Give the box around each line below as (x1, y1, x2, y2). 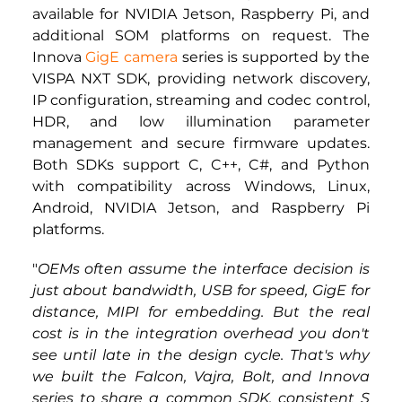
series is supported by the (177, 48, 371, 66)
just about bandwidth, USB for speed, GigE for (31, 282, 371, 300)
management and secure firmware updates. (31, 135, 371, 153)
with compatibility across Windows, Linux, (31, 178, 371, 196)
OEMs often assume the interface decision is (37, 260, 371, 278)
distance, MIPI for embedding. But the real (31, 303, 371, 321)
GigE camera (85, 48, 178, 66)
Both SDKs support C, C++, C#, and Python (31, 156, 371, 174)
